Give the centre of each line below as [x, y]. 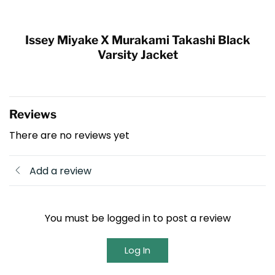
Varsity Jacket [137, 55]
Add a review [60, 171]
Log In [137, 250]
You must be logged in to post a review [137, 219]
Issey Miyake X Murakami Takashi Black [137, 40]
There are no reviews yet [69, 135]
